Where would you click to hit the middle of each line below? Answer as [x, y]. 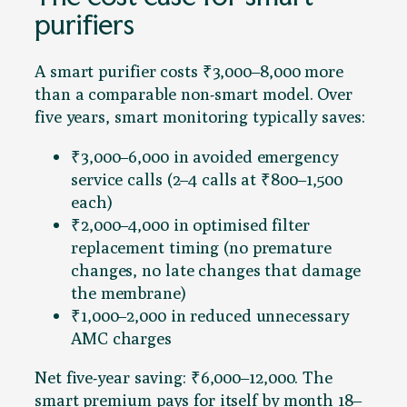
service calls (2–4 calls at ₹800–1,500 [207, 179]
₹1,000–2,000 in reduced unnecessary [210, 315]
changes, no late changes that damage [216, 269]
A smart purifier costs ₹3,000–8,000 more [189, 71]
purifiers [85, 24]
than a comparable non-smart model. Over [194, 94]
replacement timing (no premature [201, 247]
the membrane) [129, 292]
